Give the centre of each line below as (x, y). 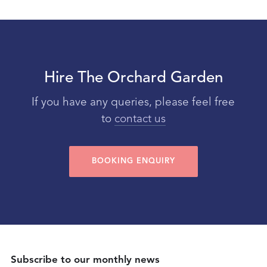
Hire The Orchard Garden (133, 78)
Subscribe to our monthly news (85, 260)
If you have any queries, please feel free (133, 103)
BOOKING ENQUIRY (133, 162)
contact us (140, 120)
